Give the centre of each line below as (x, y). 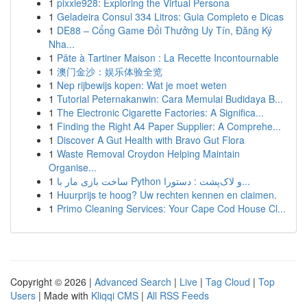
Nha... (62, 44)
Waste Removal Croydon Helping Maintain (148, 153)
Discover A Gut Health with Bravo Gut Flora (151, 140)
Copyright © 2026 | (52, 282)
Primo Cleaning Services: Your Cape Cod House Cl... (171, 208)
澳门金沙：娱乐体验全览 (110, 71)
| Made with (63, 295)
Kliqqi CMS (115, 295)
